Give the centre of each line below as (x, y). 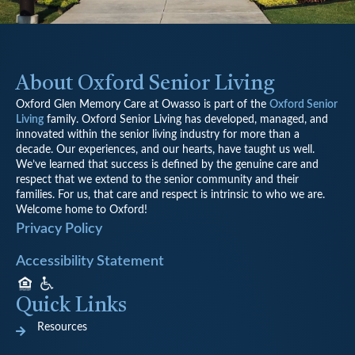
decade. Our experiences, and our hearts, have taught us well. (165, 149)
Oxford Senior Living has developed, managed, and (205, 119)
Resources (62, 328)
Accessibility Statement (90, 262)
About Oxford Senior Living (145, 84)
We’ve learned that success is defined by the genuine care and (167, 164)
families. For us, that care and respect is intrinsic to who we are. (170, 195)
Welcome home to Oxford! (82, 210)
